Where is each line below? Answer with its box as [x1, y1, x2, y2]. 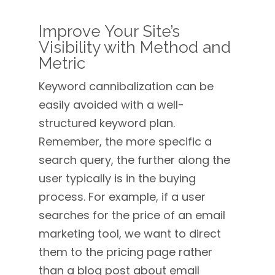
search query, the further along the [38, 152, 230, 168]
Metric [38, 54, 85, 72]
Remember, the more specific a [38, 134, 212, 149]
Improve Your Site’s [38, 22, 180, 41]
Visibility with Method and [38, 38, 231, 56]
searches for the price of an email [38, 207, 225, 223]
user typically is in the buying [38, 171, 196, 186]
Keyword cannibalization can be [38, 79, 214, 94]
